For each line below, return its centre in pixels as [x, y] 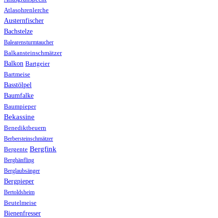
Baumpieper [20, 107]
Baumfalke [19, 96]
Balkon [14, 64]
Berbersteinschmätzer [28, 139]
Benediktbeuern [25, 128]
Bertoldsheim [19, 192]
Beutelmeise [20, 203]
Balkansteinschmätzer [33, 53]
